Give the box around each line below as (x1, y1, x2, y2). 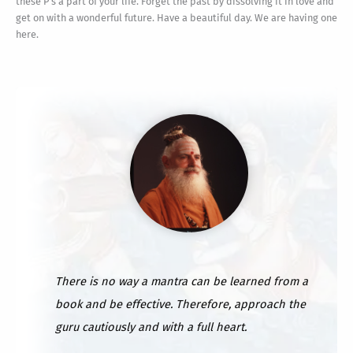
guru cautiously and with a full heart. (55, 319, 247, 334)
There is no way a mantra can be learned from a (55, 273, 309, 288)
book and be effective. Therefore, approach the (55, 296, 307, 311)
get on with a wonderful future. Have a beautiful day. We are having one (16, 11, 337, 24)
